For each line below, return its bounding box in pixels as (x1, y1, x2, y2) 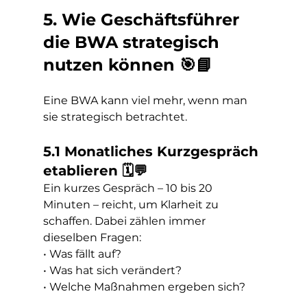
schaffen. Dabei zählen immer (42, 214, 208, 228)
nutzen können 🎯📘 (42, 55, 212, 75)
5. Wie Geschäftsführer (42, 10, 244, 29)
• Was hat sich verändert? (42, 264, 182, 277)
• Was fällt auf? (42, 247, 121, 260)
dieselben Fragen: (42, 231, 144, 244)
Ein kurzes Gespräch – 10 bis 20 (42, 182, 215, 195)
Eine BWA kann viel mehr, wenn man (42, 94, 250, 107)
